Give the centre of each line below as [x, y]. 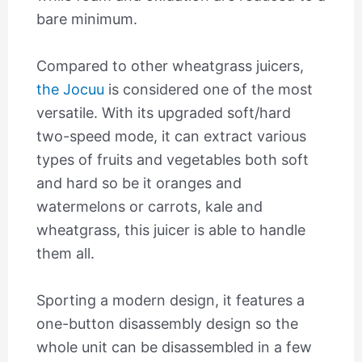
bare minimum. [86, 19]
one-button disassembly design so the [167, 323]
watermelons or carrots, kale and [149, 207]
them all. [65, 254]
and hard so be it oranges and [139, 183]
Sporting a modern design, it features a [170, 300]
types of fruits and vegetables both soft [172, 160]
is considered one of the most [208, 90]
